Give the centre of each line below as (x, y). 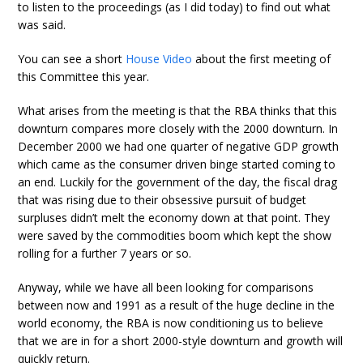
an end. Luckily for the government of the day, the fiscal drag (178, 182)
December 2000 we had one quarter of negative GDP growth (179, 146)
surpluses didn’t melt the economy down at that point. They (174, 218)
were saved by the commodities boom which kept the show (175, 235)
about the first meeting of (262, 59)
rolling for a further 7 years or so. (105, 253)
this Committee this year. (84, 77)
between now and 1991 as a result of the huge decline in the (177, 305)
